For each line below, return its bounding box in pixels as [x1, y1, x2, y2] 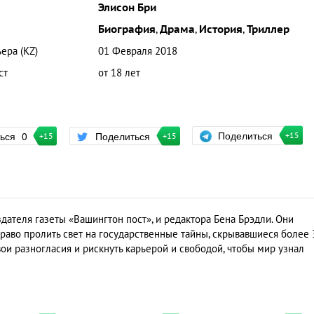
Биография [97, 23, 156, 36]
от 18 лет [97, 67, 140, 79]
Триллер [246, 23, 289, 36]
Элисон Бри [97, 1, 156, 14]
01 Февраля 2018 [97, 45, 177, 57]
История [198, 23, 243, 36]
